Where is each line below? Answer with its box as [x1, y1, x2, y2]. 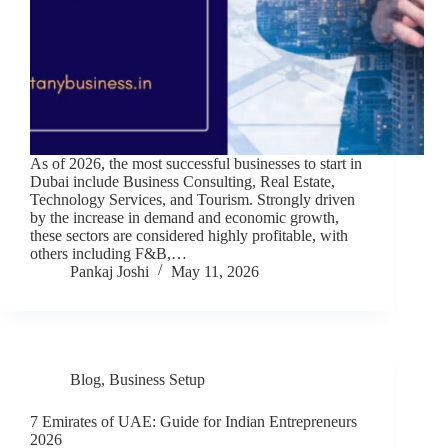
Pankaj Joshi [70, 263, 149, 281]
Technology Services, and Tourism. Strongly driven [30, 191, 355, 209]
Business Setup [109, 371, 205, 389]
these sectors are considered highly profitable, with [30, 227, 348, 245]
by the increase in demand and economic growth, [30, 209, 339, 227]
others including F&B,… [30, 245, 187, 263]
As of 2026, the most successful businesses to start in [30, 155, 362, 173]
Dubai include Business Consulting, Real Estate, [30, 173, 335, 191]
